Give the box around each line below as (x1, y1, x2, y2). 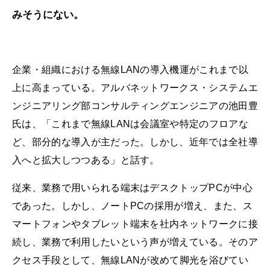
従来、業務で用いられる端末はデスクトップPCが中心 (12, 182, 253, 193)
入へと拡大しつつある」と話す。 (12, 155, 160, 166)
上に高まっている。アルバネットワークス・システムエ (12, 83, 259, 93)
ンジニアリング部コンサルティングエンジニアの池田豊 (12, 101, 258, 111)
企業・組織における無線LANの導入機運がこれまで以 (12, 64, 249, 75)
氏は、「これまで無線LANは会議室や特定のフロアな (12, 119, 249, 130)
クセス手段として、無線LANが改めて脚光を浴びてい (12, 254, 249, 265)
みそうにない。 (12, 9, 84, 21)
